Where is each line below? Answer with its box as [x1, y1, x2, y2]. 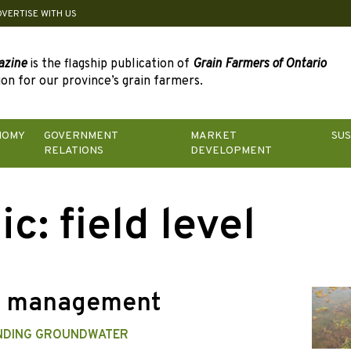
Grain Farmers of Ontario [193, 56, 326, 73]
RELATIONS [43, 144, 103, 158]
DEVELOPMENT [190, 144, 273, 158]
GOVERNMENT [43, 129, 118, 143]
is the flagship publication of [27, 56, 193, 73]
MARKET [190, 129, 237, 143]
